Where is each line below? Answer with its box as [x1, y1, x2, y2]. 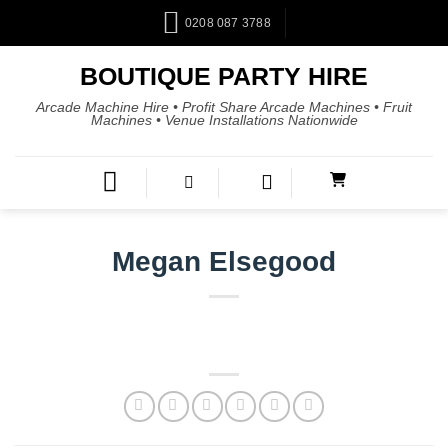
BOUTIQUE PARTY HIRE [80, 62, 368, 90]
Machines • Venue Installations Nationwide [90, 112, 358, 128]
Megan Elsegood [112, 246, 336, 278]
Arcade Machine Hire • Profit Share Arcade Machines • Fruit [36, 99, 412, 115]
